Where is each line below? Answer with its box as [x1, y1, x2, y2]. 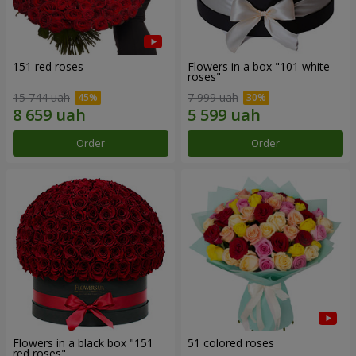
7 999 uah [188, 90, 238, 106]
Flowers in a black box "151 [13, 335, 153, 351]
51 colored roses [188, 335, 274, 351]
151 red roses [13, 59, 83, 75]
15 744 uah [13, 90, 70, 106]
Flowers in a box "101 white [188, 59, 330, 75]
